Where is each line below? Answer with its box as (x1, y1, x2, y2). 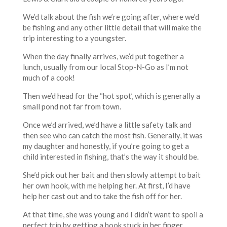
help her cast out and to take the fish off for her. (22, 192, 182, 201)
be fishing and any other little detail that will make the (22, 23, 202, 32)
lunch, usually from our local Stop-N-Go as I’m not (22, 62, 188, 72)
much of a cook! (22, 73, 75, 83)
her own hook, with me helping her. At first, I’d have (22, 181, 191, 191)
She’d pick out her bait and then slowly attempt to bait (22, 170, 201, 180)
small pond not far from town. (22, 102, 121, 111)
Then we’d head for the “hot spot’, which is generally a (22, 91, 200, 101)
